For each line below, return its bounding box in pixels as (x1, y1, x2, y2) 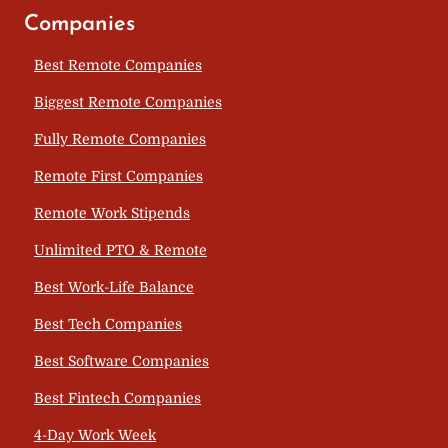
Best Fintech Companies (34, 389, 201, 406)
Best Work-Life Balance (34, 278, 194, 295)
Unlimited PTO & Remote (34, 241, 207, 258)
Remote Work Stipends (34, 204, 190, 221)
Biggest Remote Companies (34, 93, 222, 110)
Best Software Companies (34, 352, 209, 369)
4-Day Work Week (34, 426, 156, 443)
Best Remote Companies (34, 56, 202, 73)
